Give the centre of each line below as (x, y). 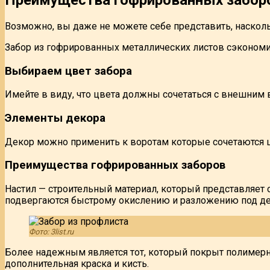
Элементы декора (55, 118)
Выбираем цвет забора (68, 71)
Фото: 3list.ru (51, 232)
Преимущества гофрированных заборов (115, 165)
